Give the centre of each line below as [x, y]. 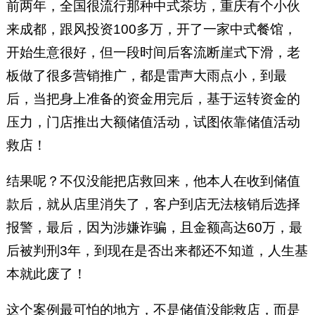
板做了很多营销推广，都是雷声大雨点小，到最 [146, 76]
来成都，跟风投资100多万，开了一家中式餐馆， [151, 30]
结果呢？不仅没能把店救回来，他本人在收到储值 [153, 181]
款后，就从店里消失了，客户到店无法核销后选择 [153, 205]
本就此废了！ [46, 274]
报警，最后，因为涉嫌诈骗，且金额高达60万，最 [154, 228]
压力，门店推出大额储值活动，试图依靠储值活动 [153, 122]
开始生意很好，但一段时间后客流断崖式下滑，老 [153, 53]
